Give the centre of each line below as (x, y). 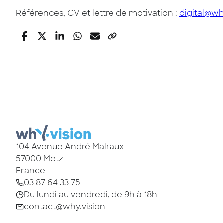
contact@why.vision (64, 206)
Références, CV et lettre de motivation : (98, 13)
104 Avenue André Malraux (70, 146)
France (31, 170)
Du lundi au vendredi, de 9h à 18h (91, 194)
